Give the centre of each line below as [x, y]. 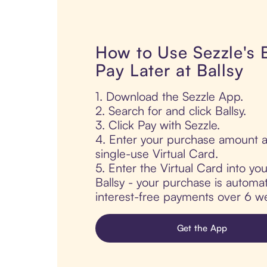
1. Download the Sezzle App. [169, 97]
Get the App [202, 228]
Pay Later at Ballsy [170, 70]
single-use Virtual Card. [157, 154]
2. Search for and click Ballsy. [171, 111]
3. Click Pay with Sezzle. [158, 125]
